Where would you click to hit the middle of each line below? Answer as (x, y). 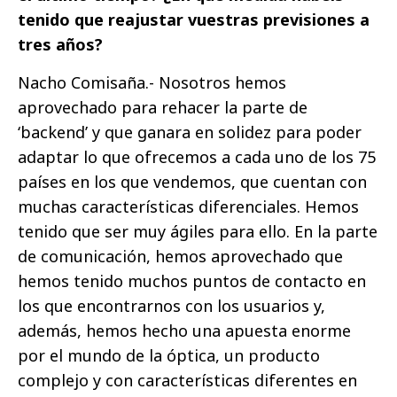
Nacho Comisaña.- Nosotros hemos (152, 83)
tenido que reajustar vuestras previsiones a (194, 20)
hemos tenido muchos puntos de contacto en (192, 281)
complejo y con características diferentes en (187, 381)
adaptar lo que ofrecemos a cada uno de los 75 (197, 157)
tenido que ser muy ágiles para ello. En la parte (198, 232)
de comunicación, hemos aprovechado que (180, 257)
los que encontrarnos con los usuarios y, (171, 306)
